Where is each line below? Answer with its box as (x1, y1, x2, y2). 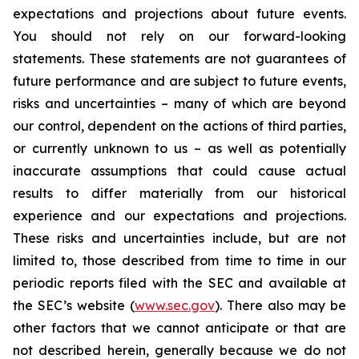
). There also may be (215, 296, 346, 313)
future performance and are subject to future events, (13, 72, 346, 89)
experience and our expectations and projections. (13, 207, 346, 224)
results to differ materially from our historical (13, 184, 346, 201)
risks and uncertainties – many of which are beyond (13, 95, 346, 111)
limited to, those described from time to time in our (13, 252, 346, 268)
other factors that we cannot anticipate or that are (13, 319, 346, 336)
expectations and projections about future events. (13, 5, 346, 22)
